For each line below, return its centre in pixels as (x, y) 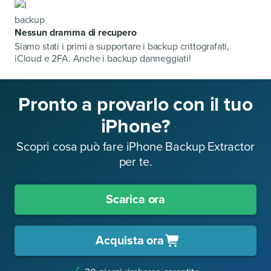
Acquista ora (130, 241)
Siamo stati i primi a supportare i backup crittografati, (122, 47)
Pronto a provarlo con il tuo (135, 105)
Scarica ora (135, 200)
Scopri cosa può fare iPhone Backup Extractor (135, 147)
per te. (135, 162)
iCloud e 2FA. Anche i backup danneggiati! (103, 59)
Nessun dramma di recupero (76, 33)
